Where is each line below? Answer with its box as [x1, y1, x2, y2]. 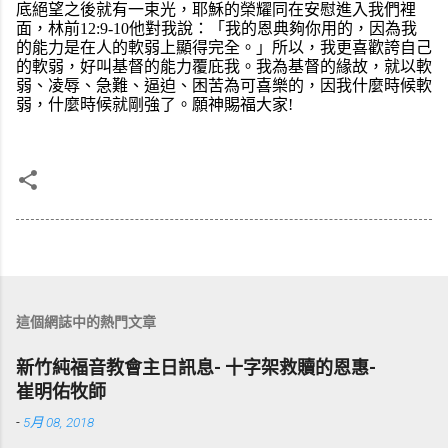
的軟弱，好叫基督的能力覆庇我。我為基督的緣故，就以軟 [16, 57, 432, 75]
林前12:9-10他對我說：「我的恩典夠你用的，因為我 [48, 19, 417, 37]
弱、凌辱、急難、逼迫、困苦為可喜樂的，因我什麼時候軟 [16, 76, 432, 94]
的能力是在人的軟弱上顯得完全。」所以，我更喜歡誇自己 [16, 38, 432, 56]
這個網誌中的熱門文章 [16, 313, 156, 330]
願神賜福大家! [192, 95, 293, 113]
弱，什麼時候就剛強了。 [16, 95, 192, 113]
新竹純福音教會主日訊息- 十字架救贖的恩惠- [16, 356, 376, 378]
